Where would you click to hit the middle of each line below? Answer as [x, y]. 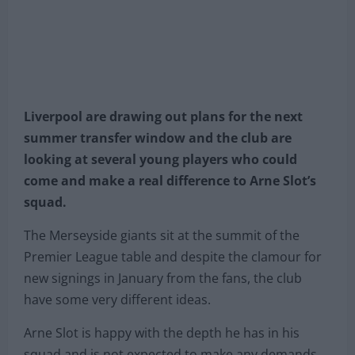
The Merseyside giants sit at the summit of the [162, 235]
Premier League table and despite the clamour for [173, 256]
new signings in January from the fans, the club [163, 278]
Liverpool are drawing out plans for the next [163, 116]
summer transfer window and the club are [158, 137]
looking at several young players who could [160, 159]
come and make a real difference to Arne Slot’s [170, 180]
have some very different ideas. [117, 299]
